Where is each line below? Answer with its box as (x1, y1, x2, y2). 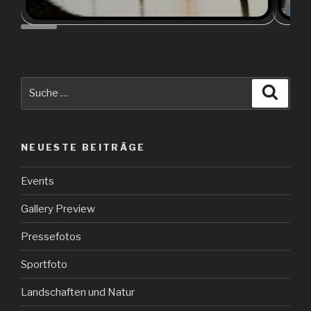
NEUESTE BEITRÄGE (21, 141, 146, 153)
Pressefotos (21, 230, 81, 243)
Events (21, 174, 54, 187)
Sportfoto (21, 258, 67, 271)
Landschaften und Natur (21, 285, 135, 299)
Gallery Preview (21, 202, 95, 215)
